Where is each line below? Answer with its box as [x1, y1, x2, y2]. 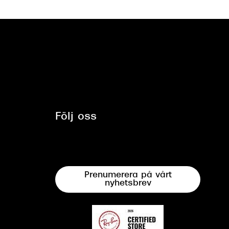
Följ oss [55, 112, 97, 123]
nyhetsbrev [104, 179, 151, 188]
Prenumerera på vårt [84, 171, 172, 180]
